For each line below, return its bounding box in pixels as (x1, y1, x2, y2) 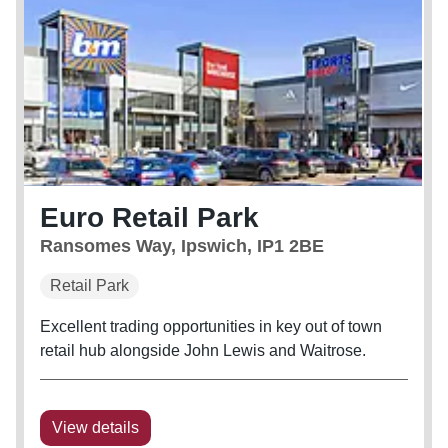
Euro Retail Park (40, 202, 259, 234)
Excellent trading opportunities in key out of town (40, 318, 382, 336)
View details (52, 419, 139, 437)
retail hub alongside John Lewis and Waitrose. (40, 342, 366, 360)
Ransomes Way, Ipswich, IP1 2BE (40, 236, 324, 257)
